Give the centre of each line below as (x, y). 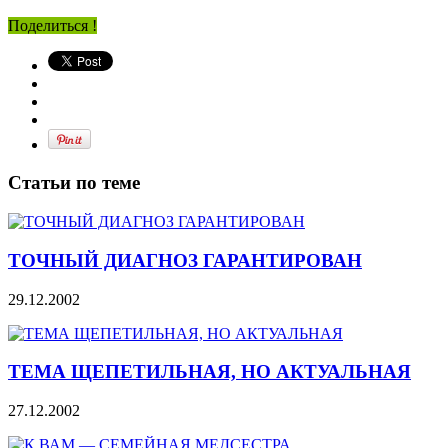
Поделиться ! (52, 25)
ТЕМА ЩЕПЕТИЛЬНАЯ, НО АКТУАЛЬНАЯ (209, 372)
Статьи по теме (74, 183)
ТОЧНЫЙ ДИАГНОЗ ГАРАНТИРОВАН (185, 260)
